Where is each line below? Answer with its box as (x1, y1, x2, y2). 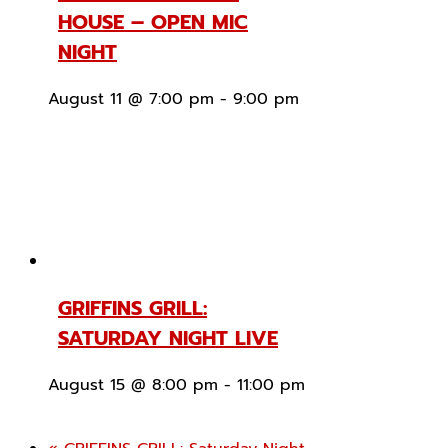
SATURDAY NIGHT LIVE (58, 323, 278, 354)
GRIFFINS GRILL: (58, 293, 207, 324)
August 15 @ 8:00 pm (48, 373, 218, 398)
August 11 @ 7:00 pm (48, 87, 214, 112)
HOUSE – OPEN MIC (58, 7, 248, 38)
